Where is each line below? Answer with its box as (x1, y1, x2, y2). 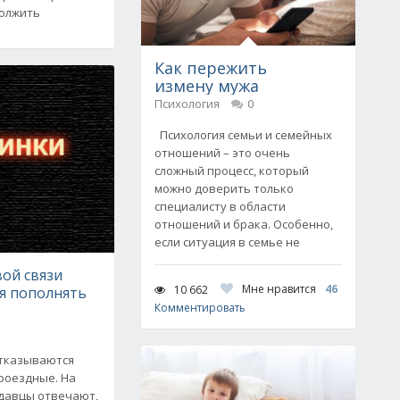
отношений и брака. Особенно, (154, 216, 333, 232)
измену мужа (154, 75, 259, 96)
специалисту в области (154, 198, 286, 214)
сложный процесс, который (154, 162, 309, 179)
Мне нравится (242, 281, 316, 296)
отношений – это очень (154, 145, 290, 161)
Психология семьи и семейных (154, 127, 332, 143)
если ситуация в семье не (154, 234, 300, 250)
